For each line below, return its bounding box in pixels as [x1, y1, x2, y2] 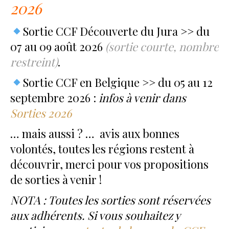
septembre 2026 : [10, 90, 96, 105]
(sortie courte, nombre [105, 39, 219, 54]
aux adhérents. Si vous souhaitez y [10, 208, 180, 223]
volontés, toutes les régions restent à [10, 141, 194, 156]
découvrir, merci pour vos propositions [10, 156, 209, 172]
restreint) [10, 54, 58, 70]
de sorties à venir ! [10, 172, 102, 187]
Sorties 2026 [10, 105, 72, 121]
